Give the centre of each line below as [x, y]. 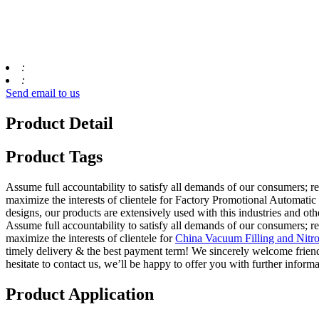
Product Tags [54, 157]
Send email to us [43, 93]
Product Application [80, 294]
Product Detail [59, 124]
